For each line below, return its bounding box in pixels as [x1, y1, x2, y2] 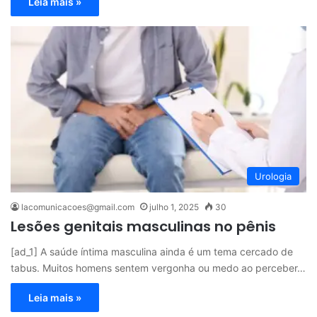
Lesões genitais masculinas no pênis [11, 217, 276, 237]
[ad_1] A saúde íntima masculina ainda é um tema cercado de [11, 246, 293, 258]
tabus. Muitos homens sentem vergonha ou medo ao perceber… [11, 262, 306, 275]
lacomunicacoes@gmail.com [21, 202, 134, 213]
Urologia [255, 171, 292, 183]
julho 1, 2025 [149, 202, 199, 213]
